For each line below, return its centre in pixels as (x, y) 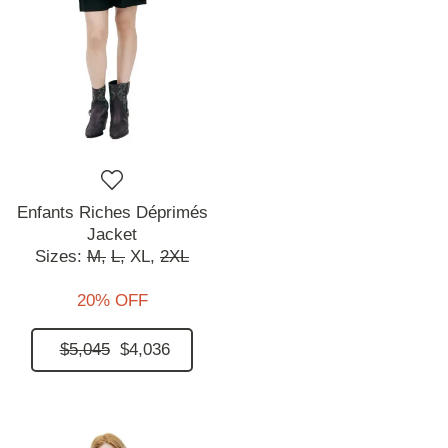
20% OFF (112, 300)
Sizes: (61, 256)
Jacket (112, 234)
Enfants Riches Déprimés (112, 212)
